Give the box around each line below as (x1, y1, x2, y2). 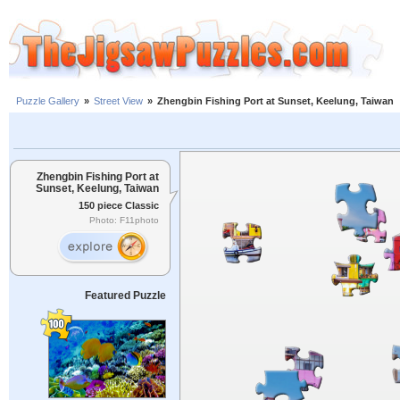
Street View (94, 96, 143, 107)
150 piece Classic (79, 199, 159, 211)
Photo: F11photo (89, 215, 159, 226)
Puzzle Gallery (16, 96, 79, 107)
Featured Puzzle (84, 289, 166, 302)
